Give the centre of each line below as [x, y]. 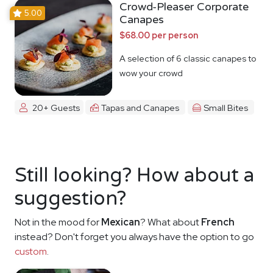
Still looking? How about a [134, 176]
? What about [171, 222]
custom [31, 252]
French [218, 222]
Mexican [121, 222]
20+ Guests [56, 107]
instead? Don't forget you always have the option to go [134, 237]
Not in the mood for [58, 222]
